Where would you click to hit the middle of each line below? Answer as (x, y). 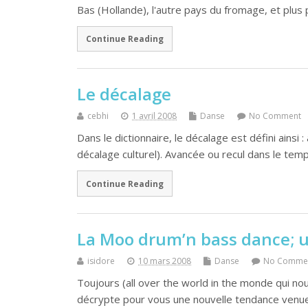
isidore (101, 261)
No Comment (275, 116)
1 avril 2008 (154, 116)
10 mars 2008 (165, 261)
